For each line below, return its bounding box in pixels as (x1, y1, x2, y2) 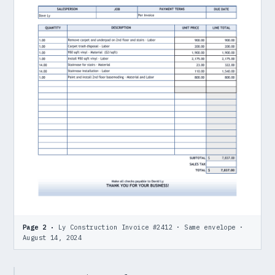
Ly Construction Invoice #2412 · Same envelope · (54, 223, 244, 232)
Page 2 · (23, 223, 55, 232)
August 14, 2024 (23, 233, 82, 242)
